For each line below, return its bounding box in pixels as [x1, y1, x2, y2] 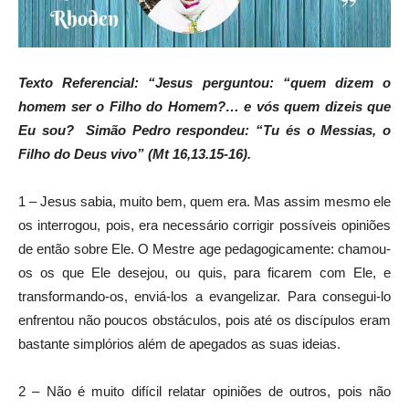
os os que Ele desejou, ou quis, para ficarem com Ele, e [18, 264, 391, 280]
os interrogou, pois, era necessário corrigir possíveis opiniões [18, 216, 391, 233]
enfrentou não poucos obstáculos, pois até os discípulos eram [18, 311, 391, 328]
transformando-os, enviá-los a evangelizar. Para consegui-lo [18, 288, 391, 304]
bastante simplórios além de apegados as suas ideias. [18, 335, 341, 351]
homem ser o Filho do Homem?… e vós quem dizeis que [18, 98, 391, 114]
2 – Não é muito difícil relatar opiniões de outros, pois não [18, 383, 391, 399]
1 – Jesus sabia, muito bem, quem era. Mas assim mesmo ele [18, 193, 391, 209]
